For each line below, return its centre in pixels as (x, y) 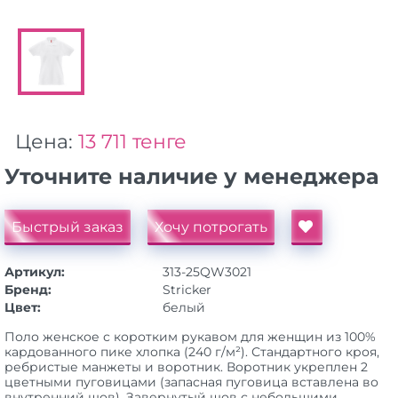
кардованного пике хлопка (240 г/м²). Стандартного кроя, (192, 352)
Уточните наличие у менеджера (192, 177)
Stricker (187, 290)
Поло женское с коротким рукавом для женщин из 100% (190, 337)
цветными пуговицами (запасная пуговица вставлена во (191, 382)
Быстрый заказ (68, 227)
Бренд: (28, 290)
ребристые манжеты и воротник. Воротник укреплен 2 (186, 367)
